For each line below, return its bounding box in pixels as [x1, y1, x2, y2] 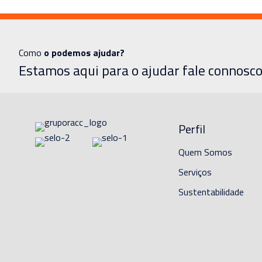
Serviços [178, 165, 212, 180]
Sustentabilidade [178, 185, 244, 199]
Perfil [178, 120, 205, 139]
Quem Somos [178, 145, 232, 160]
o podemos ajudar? [44, 46, 125, 60]
